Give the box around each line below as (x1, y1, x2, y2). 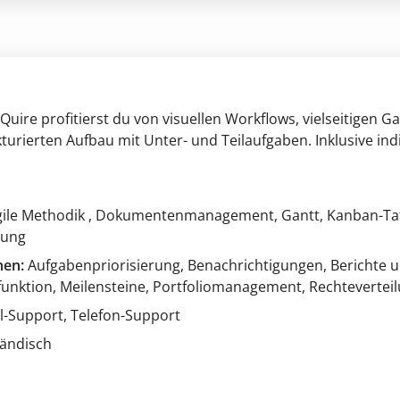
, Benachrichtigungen (180, 255, 323, 276)
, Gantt (274, 205, 320, 226)
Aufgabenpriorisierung (28, 255, 180, 276)
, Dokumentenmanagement (88, 205, 274, 226)
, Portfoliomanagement (146, 277, 302, 297)
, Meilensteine (53, 277, 146, 297)
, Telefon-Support (63, 305, 180, 326)
